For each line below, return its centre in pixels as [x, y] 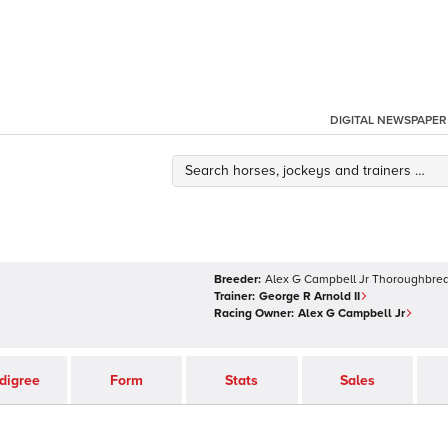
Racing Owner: [254, 313]
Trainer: [234, 296]
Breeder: [237, 279]
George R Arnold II [309, 296]
